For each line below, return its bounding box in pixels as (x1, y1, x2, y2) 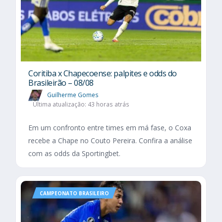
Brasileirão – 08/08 (28, 77, 94, 89)
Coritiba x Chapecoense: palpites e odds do (28, 68, 177, 79)
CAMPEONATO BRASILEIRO (40, 189, 109, 197)
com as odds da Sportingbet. (28, 148, 120, 158)
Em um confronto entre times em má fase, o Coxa (28, 122, 191, 132)
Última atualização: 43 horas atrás (32, 100, 129, 109)
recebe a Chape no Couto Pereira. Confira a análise (28, 135, 192, 145)
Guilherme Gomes (47, 90, 99, 99)
